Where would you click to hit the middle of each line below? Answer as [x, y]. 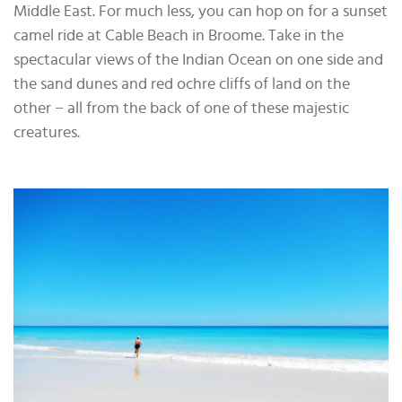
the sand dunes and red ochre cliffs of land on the [182, 84]
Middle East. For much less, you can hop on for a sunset [201, 11]
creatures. [47, 132]
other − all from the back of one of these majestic [181, 108]
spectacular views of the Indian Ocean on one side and [198, 60]
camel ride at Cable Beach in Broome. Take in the [179, 35]
